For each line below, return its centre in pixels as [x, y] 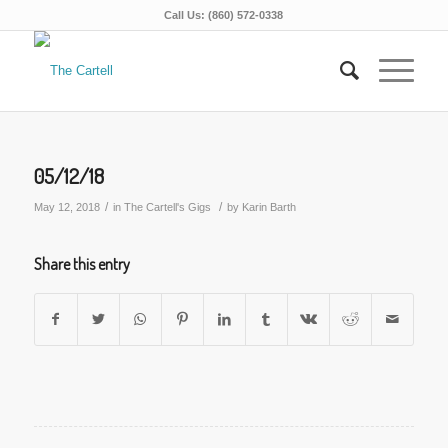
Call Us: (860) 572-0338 [224, 15]
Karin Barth [268, 207]
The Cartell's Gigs [167, 207]
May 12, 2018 [66, 207]
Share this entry [81, 264]
